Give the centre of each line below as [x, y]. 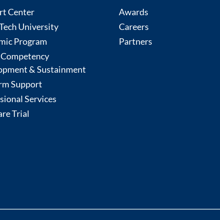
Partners [135, 41]
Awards [133, 12]
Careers [134, 27]
